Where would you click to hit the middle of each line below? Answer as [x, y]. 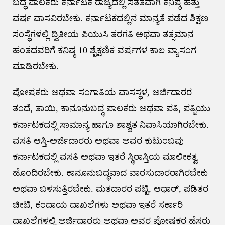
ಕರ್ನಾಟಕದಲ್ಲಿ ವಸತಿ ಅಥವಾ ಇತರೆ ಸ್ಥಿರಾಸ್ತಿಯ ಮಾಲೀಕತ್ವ [105, 157]
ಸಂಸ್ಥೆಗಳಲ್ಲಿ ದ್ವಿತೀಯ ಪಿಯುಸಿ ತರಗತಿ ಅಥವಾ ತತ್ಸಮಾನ [103, 34]
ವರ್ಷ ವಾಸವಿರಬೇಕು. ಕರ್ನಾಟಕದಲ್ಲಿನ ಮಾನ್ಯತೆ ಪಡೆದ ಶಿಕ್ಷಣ [110, 18]
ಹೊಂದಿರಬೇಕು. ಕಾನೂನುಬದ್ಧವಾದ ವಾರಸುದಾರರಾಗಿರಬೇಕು [110, 173]
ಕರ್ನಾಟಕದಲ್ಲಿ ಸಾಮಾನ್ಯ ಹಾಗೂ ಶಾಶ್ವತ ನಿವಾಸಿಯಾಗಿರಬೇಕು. [110, 125]
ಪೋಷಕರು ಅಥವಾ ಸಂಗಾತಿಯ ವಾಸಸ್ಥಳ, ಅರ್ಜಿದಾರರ [102, 93]
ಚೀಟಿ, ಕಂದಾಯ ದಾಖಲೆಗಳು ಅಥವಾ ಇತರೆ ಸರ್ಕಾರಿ [97, 205]
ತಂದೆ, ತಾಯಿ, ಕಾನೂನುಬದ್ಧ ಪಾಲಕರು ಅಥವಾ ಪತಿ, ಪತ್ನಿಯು [111, 109]
